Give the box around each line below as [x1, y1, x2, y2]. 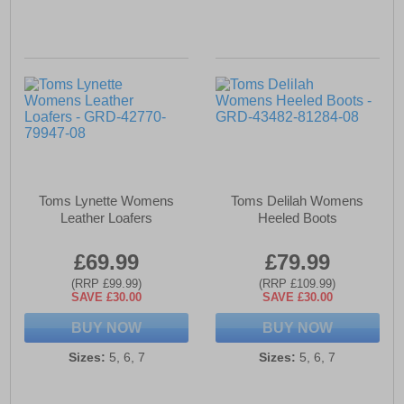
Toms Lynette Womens [39, 193, 175, 209]
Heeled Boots [257, 210, 337, 226]
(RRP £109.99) [259, 277, 336, 291]
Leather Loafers [60, 210, 153, 226]
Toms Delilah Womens [231, 193, 364, 209]
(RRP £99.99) [71, 277, 142, 291]
